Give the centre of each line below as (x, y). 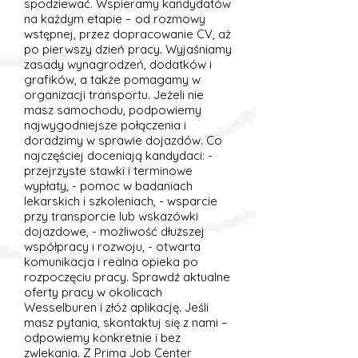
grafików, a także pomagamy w (112, 80)
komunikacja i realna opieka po (111, 262)
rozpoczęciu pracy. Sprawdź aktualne (127, 277)
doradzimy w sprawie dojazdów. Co (123, 140)
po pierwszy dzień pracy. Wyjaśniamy (128, 49)
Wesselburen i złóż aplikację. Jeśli (116, 307)
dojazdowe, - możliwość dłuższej (114, 231)
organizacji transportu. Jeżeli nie (114, 95)
